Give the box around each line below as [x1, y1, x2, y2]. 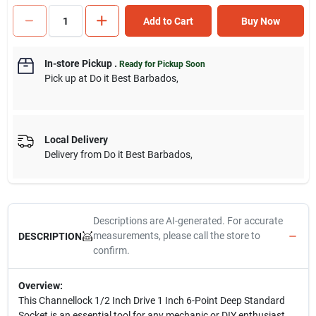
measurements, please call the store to [92, 230, 260, 241]
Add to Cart [142, 15, 193, 27]
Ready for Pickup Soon [119, 59, 205, 69]
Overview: [18, 280, 63, 291]
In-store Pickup [44, 58, 112, 69]
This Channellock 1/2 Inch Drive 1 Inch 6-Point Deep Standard [18, 295, 285, 306]
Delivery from [44, 148, 104, 160]
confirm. [92, 245, 130, 256]
